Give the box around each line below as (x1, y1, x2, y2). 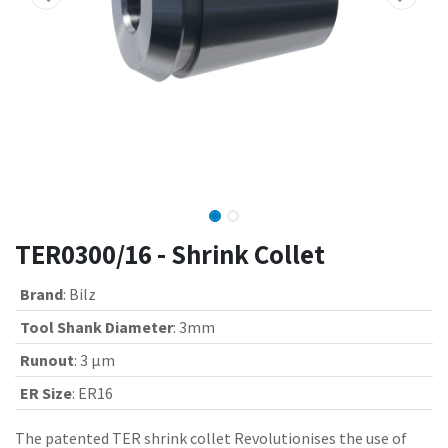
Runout (19, 350, 74, 370)
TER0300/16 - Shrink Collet (15, 236, 325, 272)
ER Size (19, 383, 72, 403)
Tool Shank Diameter (19, 317, 173, 337)
